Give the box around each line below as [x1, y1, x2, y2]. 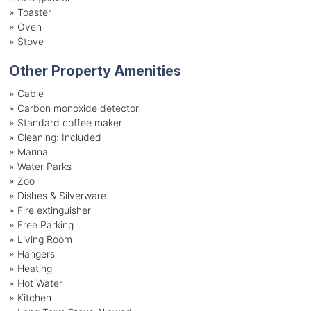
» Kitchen [8, 291, 51, 303]
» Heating [8, 262, 52, 274]
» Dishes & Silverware [8, 189, 106, 201]
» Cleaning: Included [8, 131, 101, 143]
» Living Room [8, 233, 72, 245]
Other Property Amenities [8, 62, 181, 79]
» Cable [8, 87, 44, 99]
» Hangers [8, 247, 55, 260]
